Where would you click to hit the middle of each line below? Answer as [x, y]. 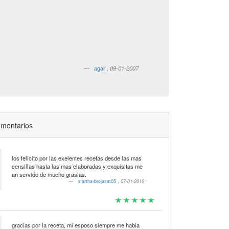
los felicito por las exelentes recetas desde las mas [76, 158]
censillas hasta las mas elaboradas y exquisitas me [77, 166]
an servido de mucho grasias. [49, 174]
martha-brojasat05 [98, 181]
